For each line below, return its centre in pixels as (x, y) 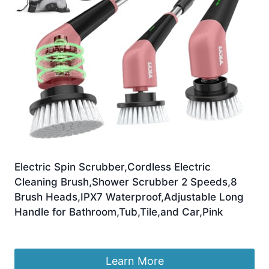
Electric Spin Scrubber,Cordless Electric (113, 167)
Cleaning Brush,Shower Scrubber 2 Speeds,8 (126, 182)
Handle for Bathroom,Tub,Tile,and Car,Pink (119, 212)
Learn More (134, 261)
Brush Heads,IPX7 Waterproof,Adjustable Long (129, 197)
